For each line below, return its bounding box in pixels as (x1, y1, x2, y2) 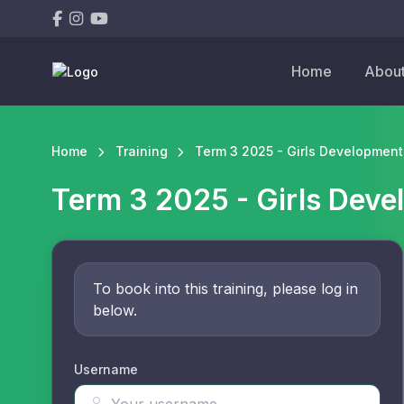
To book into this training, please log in (93, 280, 358, 298)
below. (93, 301, 137, 320)
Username (74, 362, 138, 378)
